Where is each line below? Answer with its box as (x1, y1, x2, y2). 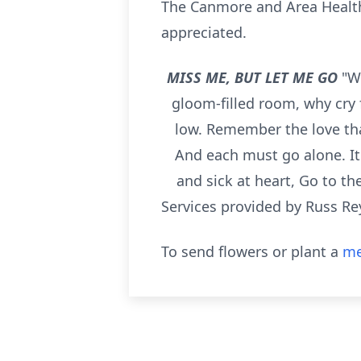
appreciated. (161, 23, 247, 42)
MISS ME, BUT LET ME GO (167, 68, 342, 87)
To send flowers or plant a (161, 242, 342, 261)
